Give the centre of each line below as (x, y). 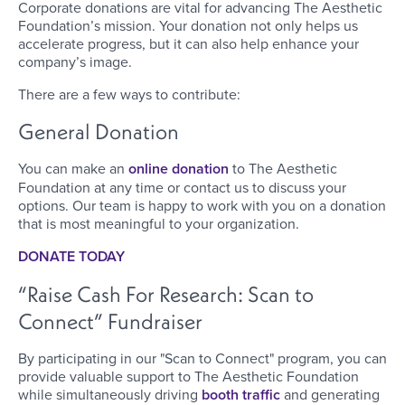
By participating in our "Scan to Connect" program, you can (202, 358)
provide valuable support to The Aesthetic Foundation (188, 377)
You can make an (73, 169)
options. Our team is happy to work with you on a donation (202, 206)
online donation (179, 169)
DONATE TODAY (71, 257)
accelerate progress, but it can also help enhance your (188, 44)
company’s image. (77, 62)
